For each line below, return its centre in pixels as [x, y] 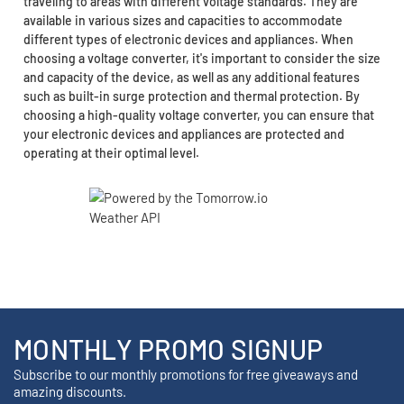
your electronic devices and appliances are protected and [184, 134]
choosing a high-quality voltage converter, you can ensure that [198, 115]
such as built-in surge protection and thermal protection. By [191, 96]
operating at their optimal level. [111, 153]
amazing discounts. [70, 392]
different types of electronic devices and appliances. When [188, 40]
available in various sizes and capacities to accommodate [183, 21]
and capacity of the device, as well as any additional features [191, 78]
